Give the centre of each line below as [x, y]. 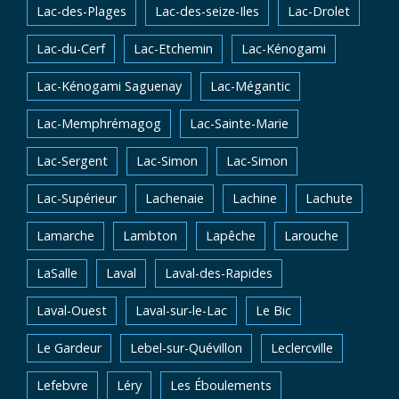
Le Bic [273, 310]
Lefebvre [62, 385]
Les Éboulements [221, 385]
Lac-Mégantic [250, 86]
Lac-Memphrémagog [99, 123]
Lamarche [65, 236]
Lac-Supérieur [77, 198]
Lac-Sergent [72, 161]
